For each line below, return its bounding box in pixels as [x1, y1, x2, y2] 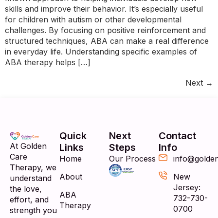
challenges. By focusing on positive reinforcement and [5, 25, 206, 36]
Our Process [109, 154, 156, 164]
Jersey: [173, 182, 200, 193]
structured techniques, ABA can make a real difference [5, 36, 209, 46]
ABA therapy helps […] [5, 57, 91, 68]
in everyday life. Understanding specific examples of [5, 47, 197, 57]
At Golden [10, 141, 47, 151]
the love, [10, 184, 42, 194]
